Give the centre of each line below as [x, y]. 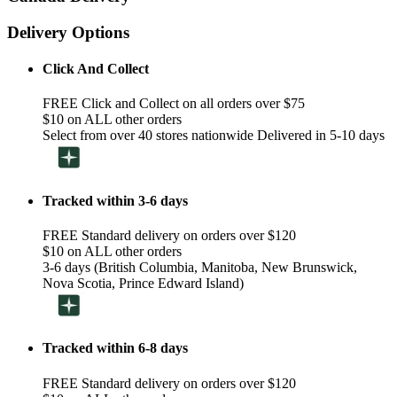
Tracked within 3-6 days [115, 200]
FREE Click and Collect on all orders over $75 [174, 104]
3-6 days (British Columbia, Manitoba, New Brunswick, [200, 267]
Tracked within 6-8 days [115, 348]
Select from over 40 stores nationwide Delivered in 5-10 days [214, 136]
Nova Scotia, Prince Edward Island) [143, 283]
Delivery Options [68, 32]
